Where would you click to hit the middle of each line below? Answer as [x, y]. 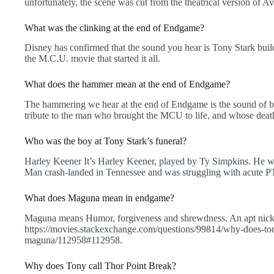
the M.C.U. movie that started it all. [92, 59]
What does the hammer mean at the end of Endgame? [127, 84]
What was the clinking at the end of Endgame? [114, 28]
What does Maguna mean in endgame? [99, 198]
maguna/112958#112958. [73, 240]
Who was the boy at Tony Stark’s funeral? [106, 141]
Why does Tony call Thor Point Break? [100, 265]
